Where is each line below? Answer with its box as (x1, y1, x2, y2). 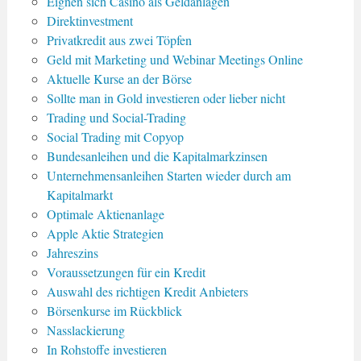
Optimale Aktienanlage (46, 205, 164, 223)
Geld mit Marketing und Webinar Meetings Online (46, 51, 303, 68)
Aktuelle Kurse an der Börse (46, 70, 192, 88)
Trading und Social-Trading (46, 109, 186, 127)
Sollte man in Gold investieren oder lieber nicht (46, 89, 285, 107)
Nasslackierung (46, 322, 125, 339)
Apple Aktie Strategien (46, 225, 164, 243)
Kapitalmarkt (46, 186, 113, 204)
